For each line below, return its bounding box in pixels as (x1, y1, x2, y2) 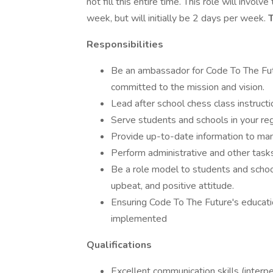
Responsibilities (87, 38, 163, 51)
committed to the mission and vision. (111, 80, 264, 94)
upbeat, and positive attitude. (111, 179, 234, 193)
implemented (111, 212, 167, 225)
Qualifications (87, 238, 152, 252)
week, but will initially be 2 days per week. (87, 12, 268, 25)
